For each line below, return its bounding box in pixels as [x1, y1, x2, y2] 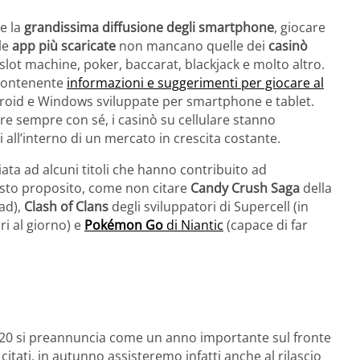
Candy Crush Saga [190, 179, 303, 198]
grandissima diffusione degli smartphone [24, 18, 274, 37]
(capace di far [223, 216, 308, 235]
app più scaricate [12, 37, 116, 55]
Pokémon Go [84, 216, 163, 235]
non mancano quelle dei [116, 37, 268, 55]
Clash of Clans [24, 198, 108, 216]
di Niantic [163, 216, 223, 235]
